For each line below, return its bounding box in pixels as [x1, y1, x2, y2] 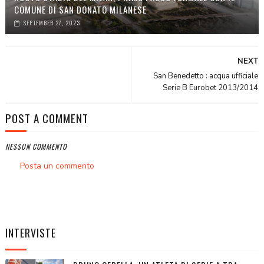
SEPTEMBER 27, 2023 [22, 18, 80, 28]
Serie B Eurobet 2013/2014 [163, 82, 259, 94]
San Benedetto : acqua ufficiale [153, 71, 259, 82]
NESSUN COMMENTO [5, 141, 67, 152]
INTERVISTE [5, 225, 56, 241]
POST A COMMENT [5, 110, 88, 127]
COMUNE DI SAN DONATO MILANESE [14, 3, 147, 16]
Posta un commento [19, 160, 94, 172]
